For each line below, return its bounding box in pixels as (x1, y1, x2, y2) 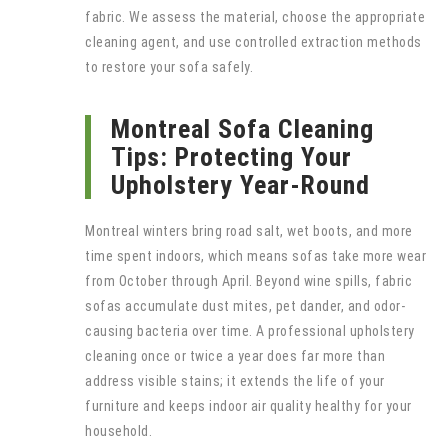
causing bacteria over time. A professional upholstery (85, 322, 415, 339)
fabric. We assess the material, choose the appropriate (85, 8, 425, 25)
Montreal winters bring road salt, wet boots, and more (85, 222, 413, 239)
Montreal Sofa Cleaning (111, 113, 374, 144)
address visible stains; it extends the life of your (85, 372, 385, 389)
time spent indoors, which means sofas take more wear (85, 247, 426, 264)
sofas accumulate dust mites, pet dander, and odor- (85, 297, 405, 314)
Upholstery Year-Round (111, 169, 370, 200)
